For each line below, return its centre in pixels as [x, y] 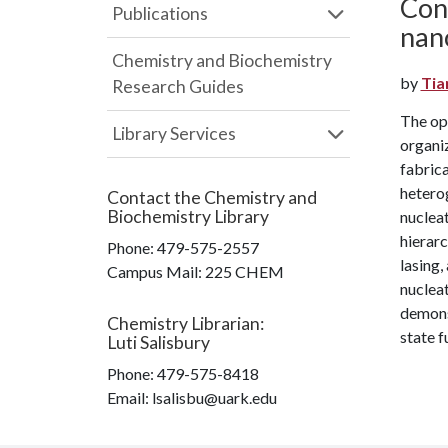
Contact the [155, 197]
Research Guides [178, 86]
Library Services [174, 133]
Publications [160, 13]
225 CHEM [244, 271]
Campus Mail [152, 271]
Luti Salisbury [158, 342]
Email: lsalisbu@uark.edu [192, 397]
